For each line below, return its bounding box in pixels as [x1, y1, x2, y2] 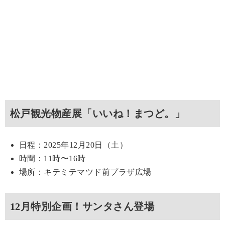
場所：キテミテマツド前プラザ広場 [19, 168, 152, 177]
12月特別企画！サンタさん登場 [10, 201, 155, 212]
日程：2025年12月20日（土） [19, 141, 128, 150]
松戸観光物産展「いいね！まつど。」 [10, 108, 185, 120]
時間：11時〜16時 [19, 154, 86, 163]
